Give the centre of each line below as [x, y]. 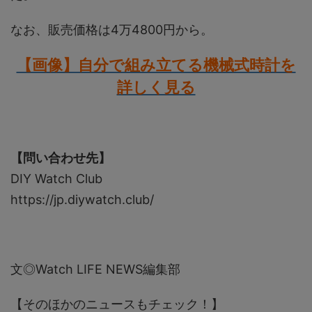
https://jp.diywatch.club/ [82, 200]
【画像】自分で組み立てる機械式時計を [156, 65]
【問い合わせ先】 [61, 158]
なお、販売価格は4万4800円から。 [112, 30]
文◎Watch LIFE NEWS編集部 [95, 270]
